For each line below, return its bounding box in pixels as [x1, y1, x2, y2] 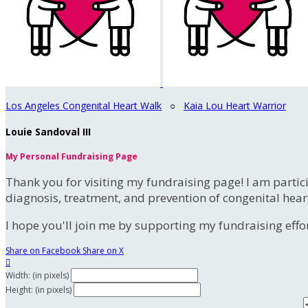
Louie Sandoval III [5, 124, 91, 138]
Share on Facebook [5, 245, 80, 257]
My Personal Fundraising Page [5, 151, 137, 163]
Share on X [82, 245, 124, 257]
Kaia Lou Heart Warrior [184, 99, 286, 112]
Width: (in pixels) [5, 269, 69, 282]
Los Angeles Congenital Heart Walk [5, 99, 162, 112]
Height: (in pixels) [5, 284, 71, 296]
